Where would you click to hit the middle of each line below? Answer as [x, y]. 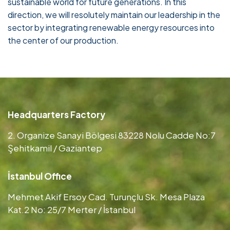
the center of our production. [63, 40]
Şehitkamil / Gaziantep [55, 148]
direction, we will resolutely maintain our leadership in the [114, 15]
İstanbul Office [40, 176]
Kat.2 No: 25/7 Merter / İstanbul [72, 209]
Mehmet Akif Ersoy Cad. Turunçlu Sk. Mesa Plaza [106, 197]
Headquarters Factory [56, 114]
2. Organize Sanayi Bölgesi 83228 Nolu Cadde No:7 [112, 135]
